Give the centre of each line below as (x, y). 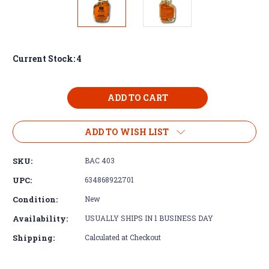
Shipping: (34, 237)
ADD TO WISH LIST (126, 131)
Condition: (35, 199)
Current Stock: (45, 58)
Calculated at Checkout (123, 237)
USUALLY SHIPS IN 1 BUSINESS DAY (149, 218)
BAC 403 (100, 160)
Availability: (40, 218)
